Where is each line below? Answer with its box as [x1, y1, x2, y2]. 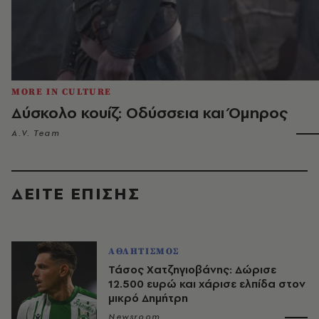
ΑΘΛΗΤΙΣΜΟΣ [108, 246, 179, 258]
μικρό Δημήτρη [108, 291, 188, 306]
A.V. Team [11, 127, 61, 140]
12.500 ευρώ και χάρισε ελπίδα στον [108, 276, 305, 292]
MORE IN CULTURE [11, 86, 112, 98]
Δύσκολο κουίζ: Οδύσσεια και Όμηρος [11, 102, 288, 124]
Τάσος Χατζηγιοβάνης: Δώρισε [108, 262, 276, 278]
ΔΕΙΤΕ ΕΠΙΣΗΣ [11, 182, 140, 206]
